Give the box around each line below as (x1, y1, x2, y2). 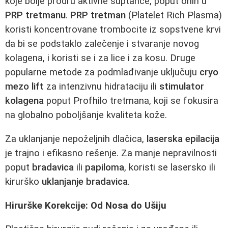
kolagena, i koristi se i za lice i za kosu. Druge (5, 52, 195, 64)
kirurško (5, 176, 42, 187)
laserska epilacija (147, 133, 219, 145)
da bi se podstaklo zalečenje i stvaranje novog (5, 38, 199, 50)
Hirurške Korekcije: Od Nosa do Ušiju (5, 199, 166, 211)
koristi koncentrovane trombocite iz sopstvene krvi (5, 24, 221, 36)
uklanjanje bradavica (42, 176, 128, 187)
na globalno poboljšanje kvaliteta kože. (5, 109, 167, 121)
